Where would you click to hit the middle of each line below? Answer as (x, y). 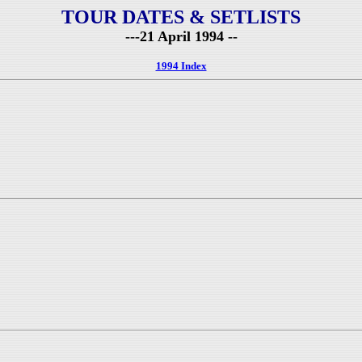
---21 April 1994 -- (181, 36)
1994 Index (181, 66)
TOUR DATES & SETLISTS (181, 17)
